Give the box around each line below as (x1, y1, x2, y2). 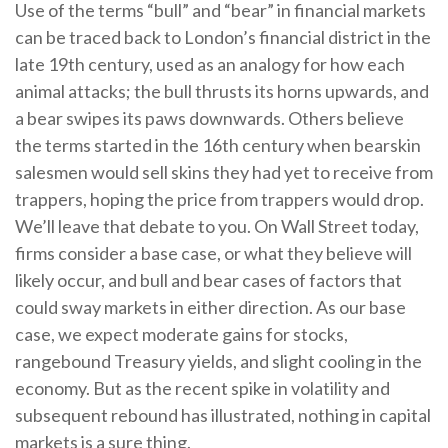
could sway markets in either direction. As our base (15, 296, 406, 318)
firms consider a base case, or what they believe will (15, 242, 412, 264)
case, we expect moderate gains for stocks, (15, 323, 348, 345)
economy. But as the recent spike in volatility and (15, 377, 390, 399)
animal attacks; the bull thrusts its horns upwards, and (15, 80, 429, 102)
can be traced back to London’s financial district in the (15, 26, 431, 48)
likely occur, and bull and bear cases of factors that (15, 269, 402, 291)
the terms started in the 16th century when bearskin (15, 134, 421, 156)
